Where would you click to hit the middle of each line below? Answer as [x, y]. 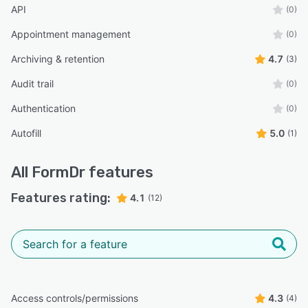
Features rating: [61, 198]
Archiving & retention [58, 59]
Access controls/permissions [75, 298]
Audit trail [32, 84]
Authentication [43, 108]
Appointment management [71, 34]
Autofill [26, 133]
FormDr [58, 172]
